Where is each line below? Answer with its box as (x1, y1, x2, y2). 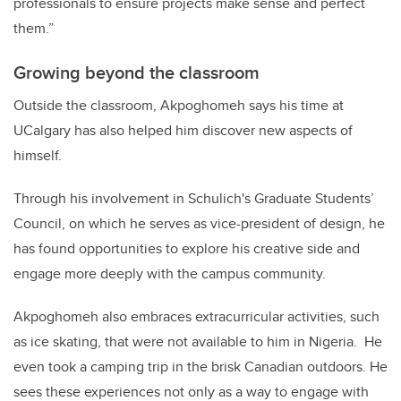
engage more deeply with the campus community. (13, 263, 329, 285)
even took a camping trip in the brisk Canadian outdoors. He (13, 356, 388, 378)
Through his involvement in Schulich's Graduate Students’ (13, 188, 374, 209)
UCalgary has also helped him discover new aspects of (13, 120, 353, 141)
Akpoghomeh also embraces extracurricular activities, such (13, 306, 380, 328)
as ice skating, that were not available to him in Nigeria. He (13, 331, 382, 353)
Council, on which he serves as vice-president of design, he (13, 213, 385, 235)
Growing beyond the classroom (13, 59, 260, 86)
